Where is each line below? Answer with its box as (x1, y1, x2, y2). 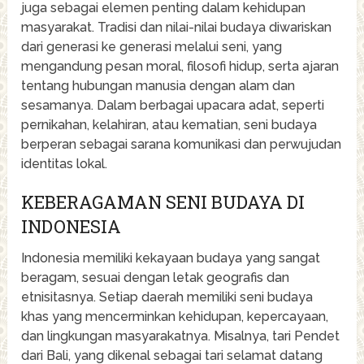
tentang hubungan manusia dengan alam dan (21, 78, 296, 94)
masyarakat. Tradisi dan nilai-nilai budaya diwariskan (21, 19, 332, 36)
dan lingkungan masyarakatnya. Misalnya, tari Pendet (21, 328, 340, 344)
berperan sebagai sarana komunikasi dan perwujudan (21, 136, 342, 153)
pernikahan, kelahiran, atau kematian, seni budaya (21, 117, 318, 133)
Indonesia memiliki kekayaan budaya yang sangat (21, 250, 321, 266)
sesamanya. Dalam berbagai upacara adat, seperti (21, 97, 325, 114)
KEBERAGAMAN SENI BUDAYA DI (21, 190, 305, 214)
